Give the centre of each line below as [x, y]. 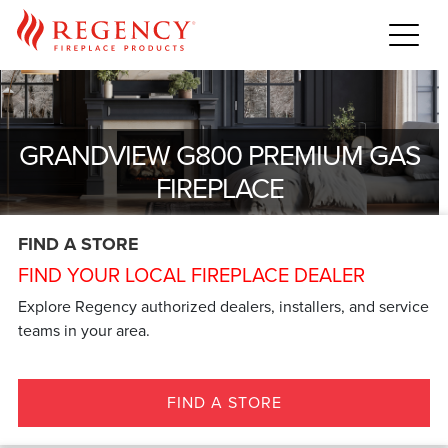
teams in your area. [84, 330]
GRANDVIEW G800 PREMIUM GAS [219, 156]
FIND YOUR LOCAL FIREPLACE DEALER [192, 274]
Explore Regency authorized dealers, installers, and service [224, 306]
